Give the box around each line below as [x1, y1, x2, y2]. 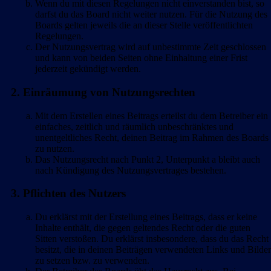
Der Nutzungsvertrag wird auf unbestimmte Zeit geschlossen [35, 42, 266, 53]
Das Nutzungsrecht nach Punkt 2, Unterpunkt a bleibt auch [35, 154, 260, 165]
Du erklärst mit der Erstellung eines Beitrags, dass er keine [35, 212, 257, 223]
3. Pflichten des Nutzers [11, 187, 126, 200]
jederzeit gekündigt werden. [35, 64, 141, 74]
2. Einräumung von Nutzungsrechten [11, 85, 195, 99]
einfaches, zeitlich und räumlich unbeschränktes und [35, 121, 233, 132]
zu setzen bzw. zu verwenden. [35, 255, 149, 266]
